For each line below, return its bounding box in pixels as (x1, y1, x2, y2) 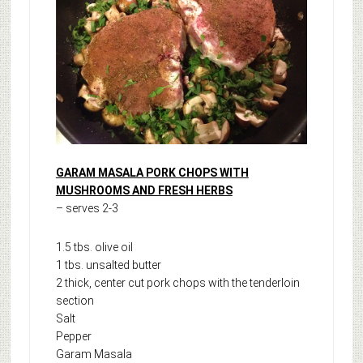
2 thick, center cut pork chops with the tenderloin (55, 275, 300, 289)
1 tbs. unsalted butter (55, 258, 161, 271)
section (55, 293, 94, 307)
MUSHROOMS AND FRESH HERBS (55, 183, 233, 197)
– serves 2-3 (55, 201, 118, 215)
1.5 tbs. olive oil (55, 240, 133, 254)
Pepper (55, 329, 92, 343)
